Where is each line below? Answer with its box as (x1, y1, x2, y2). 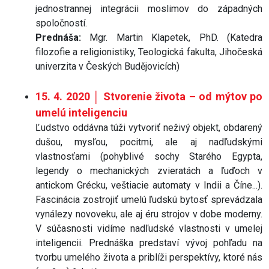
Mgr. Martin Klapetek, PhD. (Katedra (81, 31, 262, 43)
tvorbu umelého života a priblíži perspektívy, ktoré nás (35, 251, 262, 263)
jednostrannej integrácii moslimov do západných (35, 2, 262, 14)
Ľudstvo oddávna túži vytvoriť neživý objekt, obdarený (35, 121, 262, 133)
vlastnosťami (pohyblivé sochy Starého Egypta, (35, 150, 262, 162)
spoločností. (35, 17, 87, 29)
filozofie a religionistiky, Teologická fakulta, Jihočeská (35, 46, 262, 58)
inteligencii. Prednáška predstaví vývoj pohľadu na (35, 237, 262, 249)
